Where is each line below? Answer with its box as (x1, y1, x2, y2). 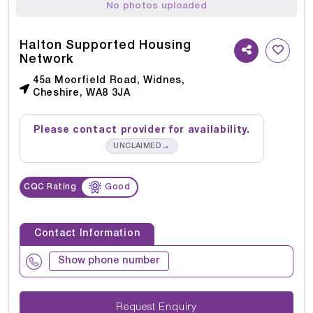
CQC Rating (24, 183, 76, 191)
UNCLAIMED (113, 143, 162, 150)
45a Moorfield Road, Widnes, (33, 76, 185, 86)
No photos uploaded (106, 1, 207, 11)
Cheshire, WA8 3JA (33, 89, 131, 99)
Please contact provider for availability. (34, 126, 250, 136)
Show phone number (58, 256, 160, 266)
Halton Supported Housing (20, 40, 191, 52)
